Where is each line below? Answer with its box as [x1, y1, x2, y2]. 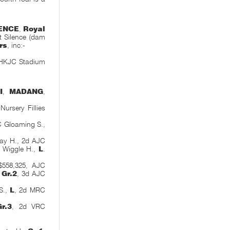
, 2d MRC [14, 186, 45, 194]
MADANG [9, 87, 43, 95]
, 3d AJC [16, 169, 45, 178]
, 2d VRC [12, 202, 45, 210]
